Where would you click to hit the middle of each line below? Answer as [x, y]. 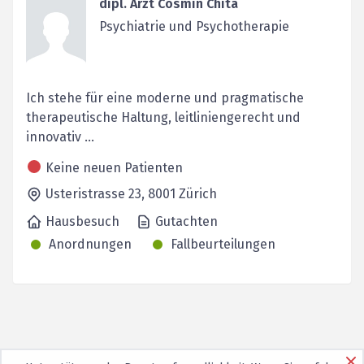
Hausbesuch [82, 222]
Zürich [198, 194]
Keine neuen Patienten [114, 168]
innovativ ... [60, 137]
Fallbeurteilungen [223, 245]
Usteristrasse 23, [97, 194]
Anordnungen [90, 245]
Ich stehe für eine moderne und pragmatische [165, 98]
